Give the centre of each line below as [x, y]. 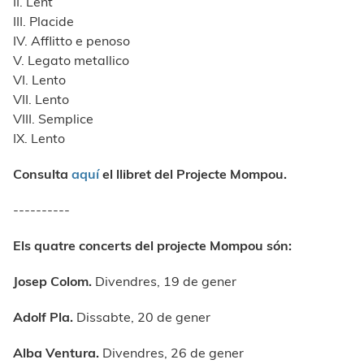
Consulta [42, 174]
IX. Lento [39, 139]
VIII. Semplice [53, 119]
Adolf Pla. [43, 317]
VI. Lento [39, 80]
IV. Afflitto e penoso [71, 41]
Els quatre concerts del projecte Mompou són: [152, 246]
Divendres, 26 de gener [173, 353]
